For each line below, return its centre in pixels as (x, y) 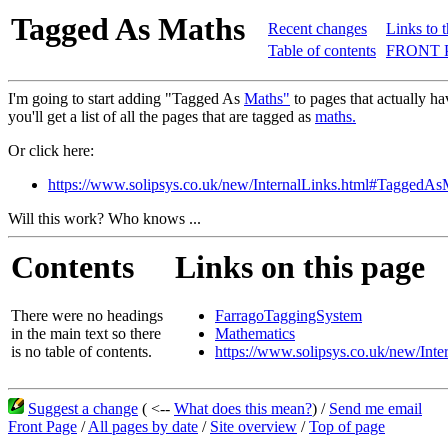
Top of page (347, 426)
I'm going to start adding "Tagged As (126, 98)
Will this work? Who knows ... (104, 218)
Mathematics (255, 334)
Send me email (375, 408)
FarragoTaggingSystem (288, 316)
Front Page (42, 426)
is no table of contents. (81, 352)
